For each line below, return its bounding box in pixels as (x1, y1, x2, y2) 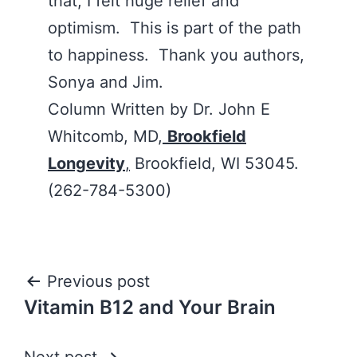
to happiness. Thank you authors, (48, 45, 304, 65)
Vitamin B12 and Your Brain (24, 296, 276, 319)
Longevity (48, 154, 125, 173)
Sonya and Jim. (48, 73, 163, 92)
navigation (23, 304, 163, 339)
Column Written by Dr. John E (48, 100, 270, 119)
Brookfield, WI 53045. (130, 154, 299, 173)
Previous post (47, 272, 150, 291)
